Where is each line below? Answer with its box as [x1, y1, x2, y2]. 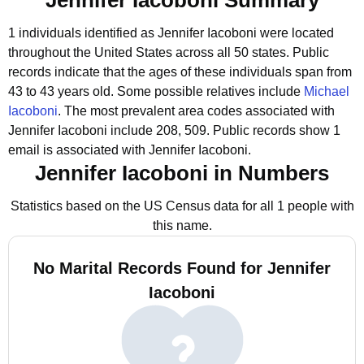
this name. [152, 219, 212, 232]
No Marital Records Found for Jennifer [33, 259, 331, 277]
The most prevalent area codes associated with [64, 104, 335, 118]
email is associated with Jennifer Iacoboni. [8, 143, 251, 157]
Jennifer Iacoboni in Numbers [35, 161, 329, 185]
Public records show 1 [213, 123, 340, 137]
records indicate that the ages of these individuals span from [8, 65, 352, 79]
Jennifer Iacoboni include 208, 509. [8, 123, 210, 137]
